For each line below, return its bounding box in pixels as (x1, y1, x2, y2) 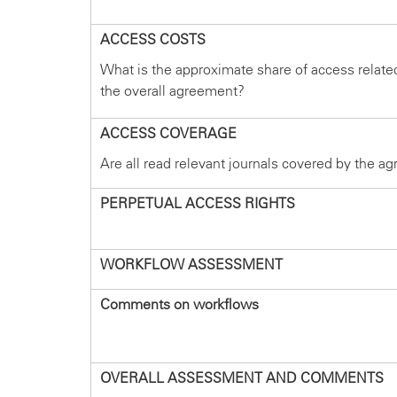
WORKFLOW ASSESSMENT (100, 256, 283, 274)
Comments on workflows (100, 296, 259, 314)
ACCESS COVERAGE (100, 125, 237, 143)
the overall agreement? (100, 82, 245, 100)
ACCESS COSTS (100, 31, 206, 49)
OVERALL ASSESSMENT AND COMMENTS (100, 370, 384, 387)
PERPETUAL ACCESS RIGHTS (100, 195, 295, 213)
